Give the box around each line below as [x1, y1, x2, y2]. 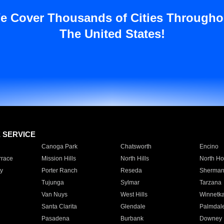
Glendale [120, 203, 145, 210]
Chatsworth [120, 143, 151, 150]
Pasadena [41, 215, 69, 222]
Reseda [120, 167, 142, 174]
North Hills [120, 155, 149, 162]
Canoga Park [41, 143, 77, 150]
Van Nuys [41, 191, 67, 198]
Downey [199, 215, 222, 222]
